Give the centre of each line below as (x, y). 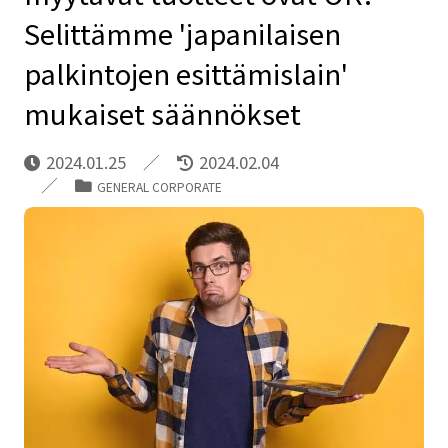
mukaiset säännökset (162, 112)
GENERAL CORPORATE (159, 186)
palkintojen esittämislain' (185, 72)
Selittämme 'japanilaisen (182, 32)
